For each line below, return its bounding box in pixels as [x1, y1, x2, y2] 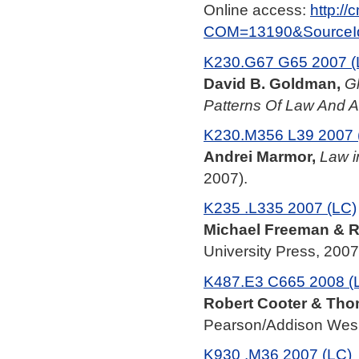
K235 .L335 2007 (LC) [204, 199, 357, 217]
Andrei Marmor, [204, 147, 316, 165]
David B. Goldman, [204, 74, 341, 92]
